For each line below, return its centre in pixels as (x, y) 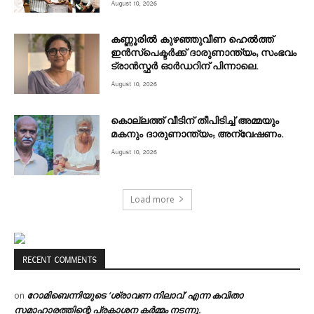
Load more (152, 199)
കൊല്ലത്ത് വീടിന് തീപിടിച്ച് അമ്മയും (195, 121)
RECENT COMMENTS (60, 260)
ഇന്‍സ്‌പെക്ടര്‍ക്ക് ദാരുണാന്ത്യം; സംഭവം (204, 54)
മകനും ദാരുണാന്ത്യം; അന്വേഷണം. (197, 134)
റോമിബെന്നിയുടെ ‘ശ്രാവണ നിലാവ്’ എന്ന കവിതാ (135, 295)
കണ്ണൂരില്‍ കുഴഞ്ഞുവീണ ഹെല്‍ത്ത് (192, 40)
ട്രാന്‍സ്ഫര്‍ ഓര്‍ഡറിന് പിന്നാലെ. (185, 67)
